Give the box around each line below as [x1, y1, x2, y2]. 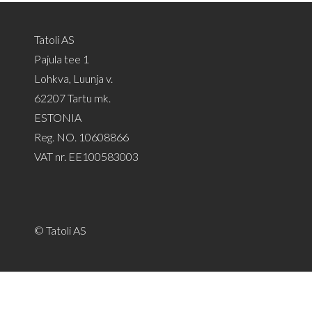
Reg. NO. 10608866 [34, 130, 129, 143]
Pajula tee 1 [34, 52, 89, 65]
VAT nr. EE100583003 [34, 150, 139, 163]
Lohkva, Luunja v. [34, 72, 113, 85]
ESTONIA [34, 111, 81, 124]
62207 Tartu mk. [34, 91, 111, 104]
